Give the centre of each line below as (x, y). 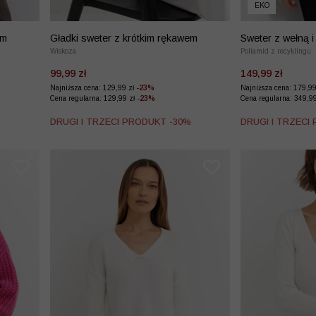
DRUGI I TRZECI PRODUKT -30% (121, 122)
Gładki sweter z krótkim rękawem (124, 38)
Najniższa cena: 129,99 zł (93, 88)
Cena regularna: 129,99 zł (93, 99)
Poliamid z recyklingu (276, 51)
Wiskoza (63, 51)
